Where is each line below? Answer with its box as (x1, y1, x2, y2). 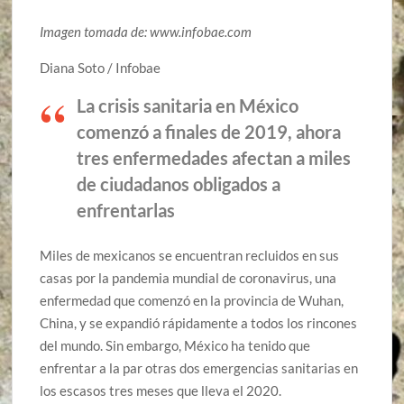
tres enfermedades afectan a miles (77, 147, 352, 169)
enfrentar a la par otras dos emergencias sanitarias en (40, 360, 359, 377)
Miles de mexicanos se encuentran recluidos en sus (40, 247, 340, 264)
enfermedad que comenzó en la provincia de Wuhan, (40, 292, 344, 309)
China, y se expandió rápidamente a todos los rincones (40, 315, 358, 332)
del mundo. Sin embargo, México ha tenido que (40, 337, 311, 354)
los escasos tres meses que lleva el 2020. (40, 382, 282, 399)
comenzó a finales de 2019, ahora (77, 121, 342, 142)
